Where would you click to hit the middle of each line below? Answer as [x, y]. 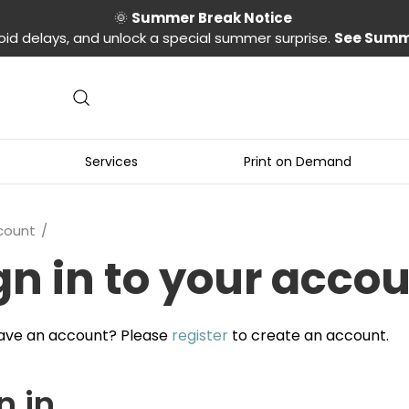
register [200, 336]
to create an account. [309, 336]
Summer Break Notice [213, 18]
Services [111, 162]
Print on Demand [297, 162]
